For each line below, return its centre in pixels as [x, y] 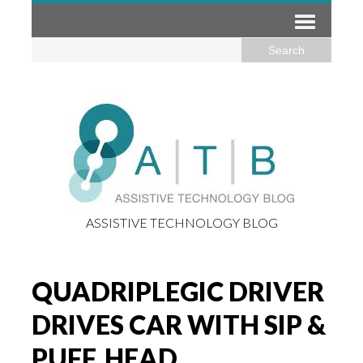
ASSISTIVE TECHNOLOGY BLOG [181, 222]
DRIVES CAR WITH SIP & [179, 325]
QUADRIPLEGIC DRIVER [178, 291]
